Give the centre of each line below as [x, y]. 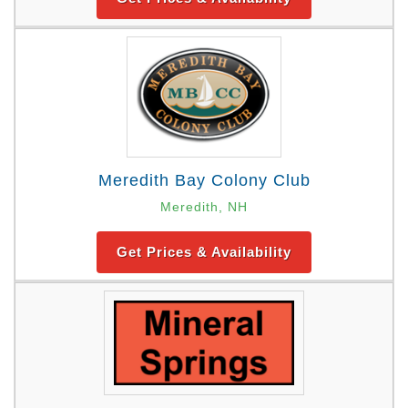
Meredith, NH [204, 207]
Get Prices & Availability [204, 252]
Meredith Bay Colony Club [204, 181]
